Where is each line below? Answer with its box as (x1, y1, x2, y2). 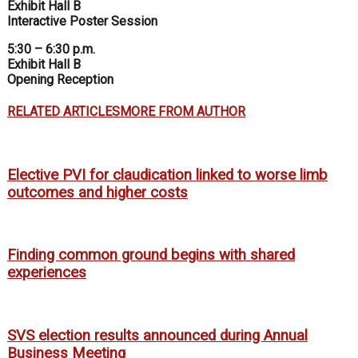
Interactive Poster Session (7, 13, 157, 29)
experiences (7, 264, 86, 282)
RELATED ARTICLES (7, 104, 120, 120)
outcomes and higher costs (7, 184, 188, 202)
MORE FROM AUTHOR (120, 104, 245, 120)
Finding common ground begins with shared (7, 246, 295, 265)
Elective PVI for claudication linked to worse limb (7, 166, 328, 185)
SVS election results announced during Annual (7, 326, 308, 344)
